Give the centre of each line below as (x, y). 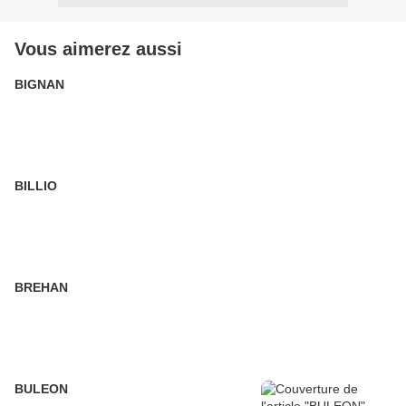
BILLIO (36, 186)
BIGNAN (39, 84)
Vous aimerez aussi (98, 49)
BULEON (41, 389)
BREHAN (41, 287)
